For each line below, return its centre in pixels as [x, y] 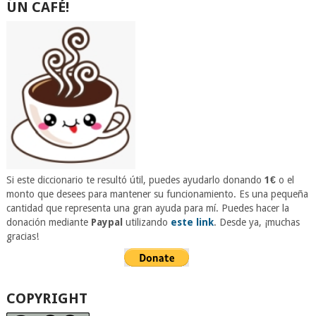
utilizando [146, 222]
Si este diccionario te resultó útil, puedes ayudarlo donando [135, 180]
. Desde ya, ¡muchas [256, 222]
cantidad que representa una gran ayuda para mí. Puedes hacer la [147, 208]
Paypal [107, 222]
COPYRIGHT [47, 298]
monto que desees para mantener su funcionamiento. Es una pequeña [157, 194]
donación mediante [48, 222]
